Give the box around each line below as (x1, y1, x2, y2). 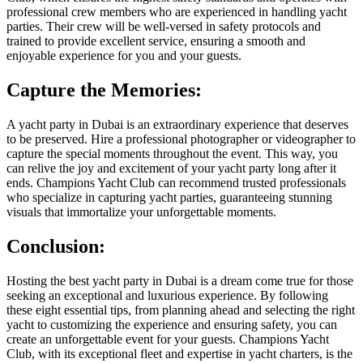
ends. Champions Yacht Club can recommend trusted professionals (6, 176, 346, 190)
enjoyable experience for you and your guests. (6, 49, 241, 63)
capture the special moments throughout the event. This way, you (6, 147, 338, 161)
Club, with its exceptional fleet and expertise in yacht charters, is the (6, 346, 352, 361)
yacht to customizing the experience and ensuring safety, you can (6, 317, 337, 331)
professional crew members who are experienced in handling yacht (6, 5, 347, 19)
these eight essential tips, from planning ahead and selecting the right (6, 302, 355, 317)
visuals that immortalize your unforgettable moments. (6, 205, 276, 220)
